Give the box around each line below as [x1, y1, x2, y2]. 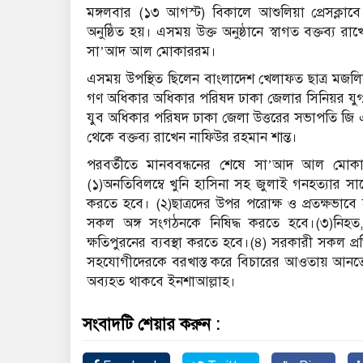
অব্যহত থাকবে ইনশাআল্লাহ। [87, 272, 236, 290]
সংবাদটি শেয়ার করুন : [83, 314, 220, 335]
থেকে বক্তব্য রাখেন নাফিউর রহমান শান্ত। [87, 128, 297, 146]
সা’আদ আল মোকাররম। [87, 42, 216, 60]
